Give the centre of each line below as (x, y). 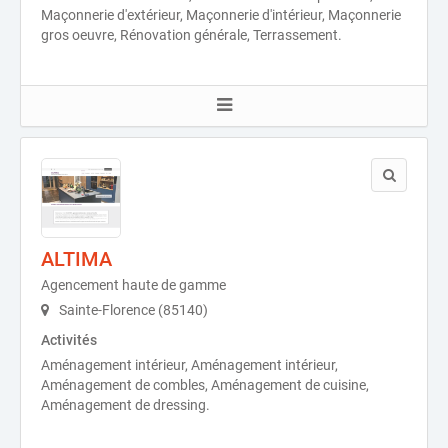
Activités (69, 340)
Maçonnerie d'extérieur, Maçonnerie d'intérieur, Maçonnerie (221, 15)
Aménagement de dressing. (125, 405)
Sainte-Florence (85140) (132, 310)
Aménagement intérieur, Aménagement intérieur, (189, 365)
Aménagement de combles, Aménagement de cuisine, (205, 385)
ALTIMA (76, 259)
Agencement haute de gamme (133, 285)
